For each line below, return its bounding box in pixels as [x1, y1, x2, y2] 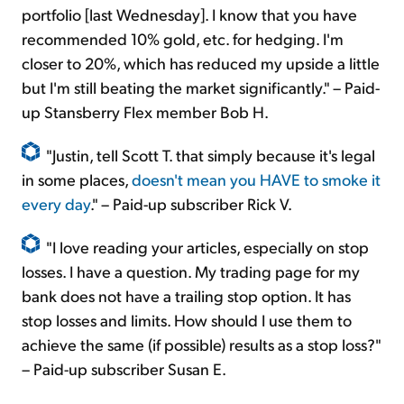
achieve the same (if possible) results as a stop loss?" [22, 334, 381, 355]
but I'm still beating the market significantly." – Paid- [22, 77, 380, 98]
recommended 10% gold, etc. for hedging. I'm [22, 28, 344, 50]
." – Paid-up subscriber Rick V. [90, 193, 292, 215]
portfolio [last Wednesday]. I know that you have [22, 4, 357, 25]
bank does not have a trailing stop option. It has [22, 285, 351, 307]
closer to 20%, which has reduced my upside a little [22, 52, 380, 74]
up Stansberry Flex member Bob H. [22, 101, 269, 123]
